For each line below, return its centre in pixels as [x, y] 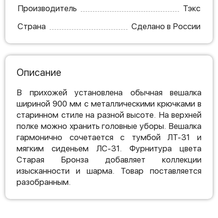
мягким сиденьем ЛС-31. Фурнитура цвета [109, 148]
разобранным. [44, 182]
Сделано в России [166, 26]
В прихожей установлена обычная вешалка [109, 92]
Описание [39, 73]
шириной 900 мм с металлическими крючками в [109, 104]
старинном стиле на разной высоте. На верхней [109, 115]
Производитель [47, 8]
